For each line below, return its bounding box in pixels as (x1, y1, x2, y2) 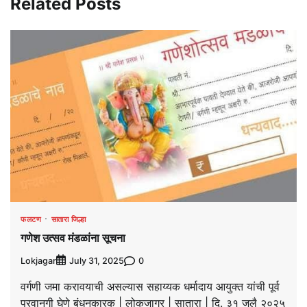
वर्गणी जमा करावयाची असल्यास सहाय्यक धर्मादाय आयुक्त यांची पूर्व (21, 280, 280, 294)
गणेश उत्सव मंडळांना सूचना (21, 232, 125, 244)
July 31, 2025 (69, 256, 124, 267)
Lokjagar (21, 255, 56, 266)
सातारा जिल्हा (51, 214, 86, 224)
